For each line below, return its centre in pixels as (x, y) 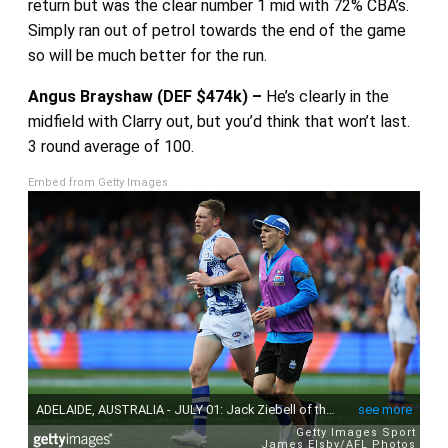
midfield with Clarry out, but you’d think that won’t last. (220, 121)
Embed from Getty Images (97, 182)
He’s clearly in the (327, 96)
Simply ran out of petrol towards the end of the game (216, 30)
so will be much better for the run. (147, 55)
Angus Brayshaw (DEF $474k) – (146, 96)
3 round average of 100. (110, 146)
